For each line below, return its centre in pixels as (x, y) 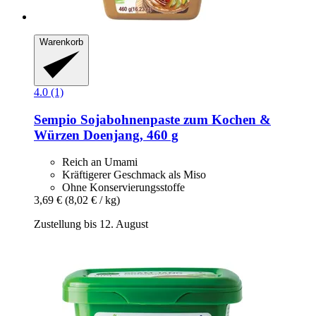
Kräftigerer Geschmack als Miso (134, 175)
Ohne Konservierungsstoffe (123, 188)
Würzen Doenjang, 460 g (106, 135)
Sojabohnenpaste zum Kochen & (174, 119)
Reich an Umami (100, 162)
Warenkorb (61, 42)
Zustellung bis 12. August (91, 224)
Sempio (55, 119)
